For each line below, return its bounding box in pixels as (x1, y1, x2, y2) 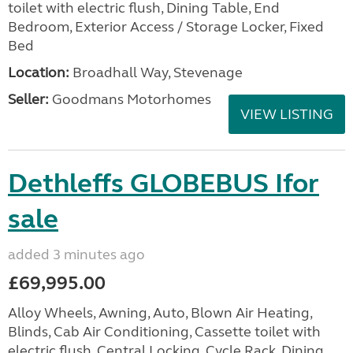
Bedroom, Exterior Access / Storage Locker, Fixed (8, 18, 324, 35)
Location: (8, 64, 69, 81)
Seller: (8, 91, 49, 108)
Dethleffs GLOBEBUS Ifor (8, 167, 319, 200)
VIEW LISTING (240, 106, 333, 123)
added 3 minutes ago (8, 246, 145, 263)
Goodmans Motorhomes (49, 91, 211, 108)
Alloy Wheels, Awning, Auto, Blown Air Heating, (8, 304, 312, 321)
